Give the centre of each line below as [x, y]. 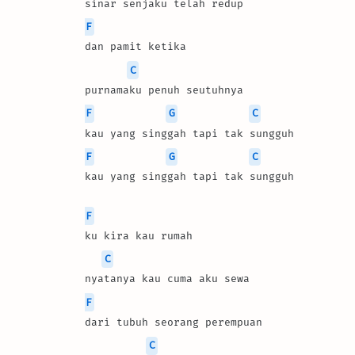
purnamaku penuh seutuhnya [164, 90]
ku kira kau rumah [139, 235]
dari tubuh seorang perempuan [174, 323]
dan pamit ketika [136, 47]
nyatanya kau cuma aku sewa [167, 279]
